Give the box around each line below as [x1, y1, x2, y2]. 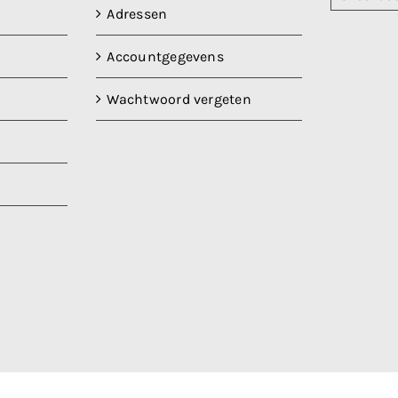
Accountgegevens [107, 48, 224, 65]
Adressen [107, 5, 168, 22]
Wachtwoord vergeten [107, 91, 251, 107]
